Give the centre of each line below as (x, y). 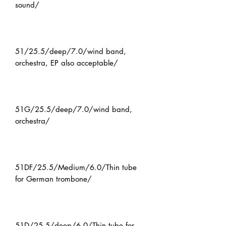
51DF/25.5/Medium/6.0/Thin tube (76, 167)
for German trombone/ (53, 179)
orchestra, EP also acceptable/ (67, 63)
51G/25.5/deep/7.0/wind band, (74, 109)
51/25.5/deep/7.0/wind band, (71, 51)
